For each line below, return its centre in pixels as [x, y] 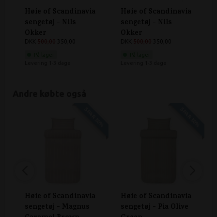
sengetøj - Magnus [57, 208]
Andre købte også [50, 94]
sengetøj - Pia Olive [155, 208]
